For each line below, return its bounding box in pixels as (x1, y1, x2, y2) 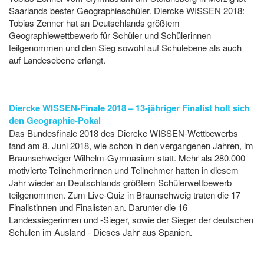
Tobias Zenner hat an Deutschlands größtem (9, 16, 180, 29)
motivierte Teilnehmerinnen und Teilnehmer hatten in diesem (9, 164, 239, 177)
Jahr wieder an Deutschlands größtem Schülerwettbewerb (9, 176, 232, 189)
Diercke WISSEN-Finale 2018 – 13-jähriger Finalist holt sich (9, 101, 250, 115)
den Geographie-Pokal (9, 114, 101, 127)
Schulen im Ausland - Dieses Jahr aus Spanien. (9, 226, 192, 239)
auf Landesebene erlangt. (9, 54, 105, 67)
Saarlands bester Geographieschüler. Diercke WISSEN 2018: (9, 4, 245, 17)
